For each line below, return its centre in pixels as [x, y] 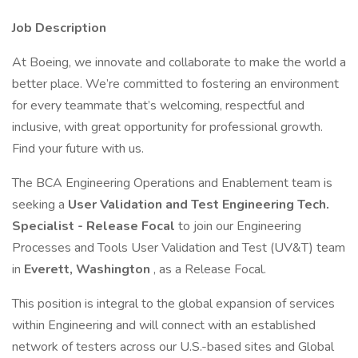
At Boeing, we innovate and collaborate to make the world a [179, 62]
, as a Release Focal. [210, 269]
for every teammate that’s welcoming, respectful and [158, 105]
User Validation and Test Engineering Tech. [199, 205]
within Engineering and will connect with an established [164, 325]
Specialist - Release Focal [95, 226]
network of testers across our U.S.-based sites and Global [173, 347]
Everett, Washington [89, 269]
